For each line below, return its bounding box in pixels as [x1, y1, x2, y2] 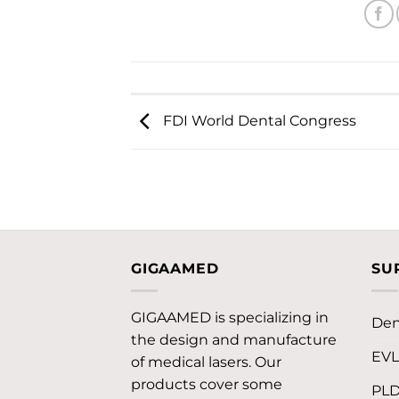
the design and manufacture [131, 331, 337, 349]
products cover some [131, 376, 282, 394]
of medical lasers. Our [131, 354, 281, 371]
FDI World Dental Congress [159, 112, 356, 130]
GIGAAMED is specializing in [131, 309, 329, 327]
